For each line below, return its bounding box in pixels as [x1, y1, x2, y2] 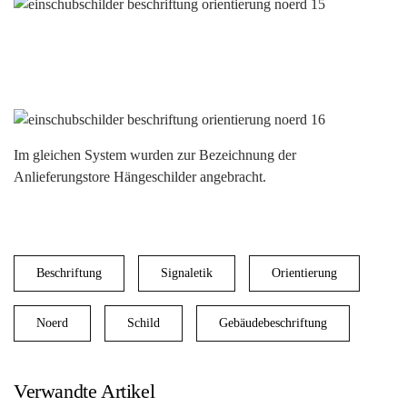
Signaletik [161, 266, 213, 280]
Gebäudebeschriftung [219, 316, 327, 330]
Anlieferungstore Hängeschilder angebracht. [14, 169, 270, 184]
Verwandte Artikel [14, 380, 155, 402]
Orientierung [272, 266, 337, 280]
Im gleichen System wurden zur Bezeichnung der [14, 147, 296, 163]
